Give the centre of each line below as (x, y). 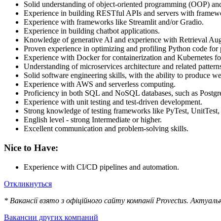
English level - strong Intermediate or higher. (93, 120)
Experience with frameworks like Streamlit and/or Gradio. (114, 22)
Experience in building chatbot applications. (92, 31)
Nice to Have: (31, 147)
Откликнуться (28, 184)
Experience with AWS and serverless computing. (100, 84)
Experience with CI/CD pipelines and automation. (101, 167)
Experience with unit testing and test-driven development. (113, 102)
